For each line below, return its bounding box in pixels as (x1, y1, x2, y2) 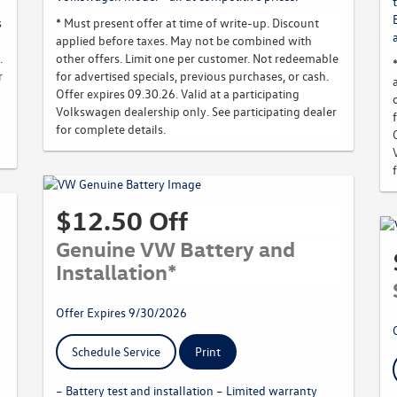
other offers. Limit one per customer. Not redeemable (56, 50, 339, 66)
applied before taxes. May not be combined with (56, 32, 312, 49)
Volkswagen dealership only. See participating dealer (56, 103, 337, 120)
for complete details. (56, 121, 166, 137)
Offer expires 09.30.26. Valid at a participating (56, 85, 300, 102)
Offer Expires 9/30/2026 (56, 304, 187, 321)
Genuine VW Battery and (56, 235, 295, 261)
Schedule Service (72, 343, 160, 360)
